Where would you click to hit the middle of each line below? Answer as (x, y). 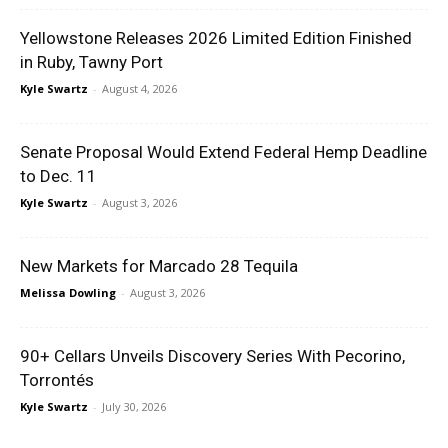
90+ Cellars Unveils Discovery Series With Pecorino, (212, 355)
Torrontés (57, 379)
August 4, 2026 (139, 88)
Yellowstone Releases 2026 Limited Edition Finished (216, 37)
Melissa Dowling (68, 292)
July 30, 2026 (134, 406)
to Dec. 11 (58, 175)
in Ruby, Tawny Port (91, 61)
